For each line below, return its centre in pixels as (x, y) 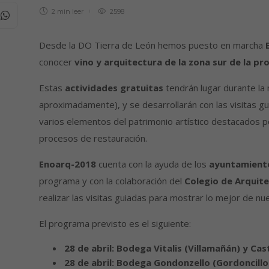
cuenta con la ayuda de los (152, 164)
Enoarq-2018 (67, 164)
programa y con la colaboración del (111, 181)
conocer (55, 62)
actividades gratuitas (113, 88)
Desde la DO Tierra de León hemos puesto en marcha (152, 45)
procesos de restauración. (93, 138)
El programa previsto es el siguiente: (115, 224)
